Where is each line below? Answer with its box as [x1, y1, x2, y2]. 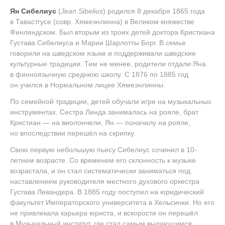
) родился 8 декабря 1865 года [103, 7, 205, 15]
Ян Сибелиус [10, 7, 56, 15]
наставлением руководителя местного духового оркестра [10, 177, 199, 185]
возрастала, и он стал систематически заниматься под [10, 167, 190, 175]
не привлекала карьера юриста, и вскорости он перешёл [10, 209, 198, 217]
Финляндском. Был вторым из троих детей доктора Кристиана [10, 28, 215, 36]
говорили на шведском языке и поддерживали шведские [10, 49, 196, 57]
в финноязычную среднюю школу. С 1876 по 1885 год [10, 70, 188, 78]
